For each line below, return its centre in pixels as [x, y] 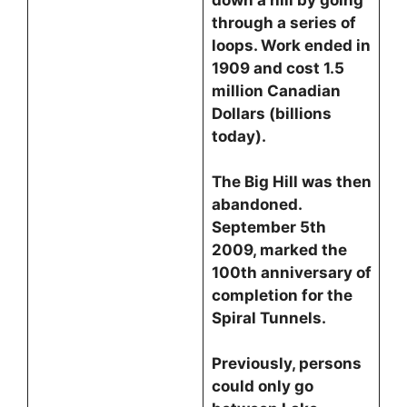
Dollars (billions [271, 114]
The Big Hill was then [291, 182]
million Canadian [276, 91]
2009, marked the [279, 250]
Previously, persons [286, 363]
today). [240, 136]
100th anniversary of [291, 273]
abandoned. [256, 204]
